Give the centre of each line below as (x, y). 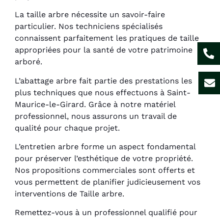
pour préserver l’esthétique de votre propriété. (104, 159)
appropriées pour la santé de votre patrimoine (104, 50)
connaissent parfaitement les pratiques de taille (107, 38)
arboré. (28, 62)
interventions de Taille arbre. (69, 194)
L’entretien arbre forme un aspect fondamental (105, 147)
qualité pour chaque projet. (67, 128)
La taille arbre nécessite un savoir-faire (90, 15)
